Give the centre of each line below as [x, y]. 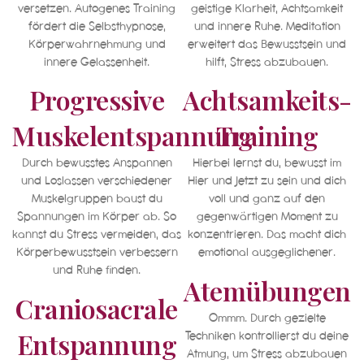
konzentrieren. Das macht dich [267, 234]
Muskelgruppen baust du [97, 199]
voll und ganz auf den [267, 199]
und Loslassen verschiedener [97, 181]
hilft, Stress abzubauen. [267, 62]
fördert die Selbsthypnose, [97, 26]
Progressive [97, 100]
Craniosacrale [97, 308]
